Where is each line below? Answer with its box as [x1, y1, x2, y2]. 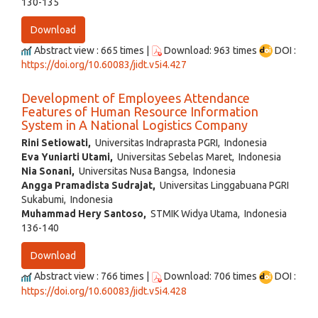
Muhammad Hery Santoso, [21, 208, 146, 220]
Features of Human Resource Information [21, 104, 258, 119]
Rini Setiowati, [21, 137, 91, 149]
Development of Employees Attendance [21, 91, 250, 106]
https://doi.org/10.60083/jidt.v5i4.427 [21, 59, 187, 71]
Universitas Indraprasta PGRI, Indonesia [91, 137, 267, 149]
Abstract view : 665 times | [32, 44, 151, 56]
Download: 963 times [162, 44, 259, 56]
